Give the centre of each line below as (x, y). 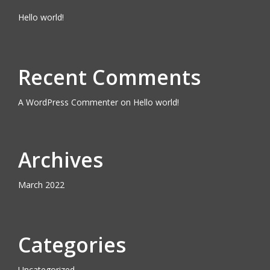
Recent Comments (109, 77)
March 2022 (41, 185)
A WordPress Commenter (68, 102)
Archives (60, 160)
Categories (72, 245)
